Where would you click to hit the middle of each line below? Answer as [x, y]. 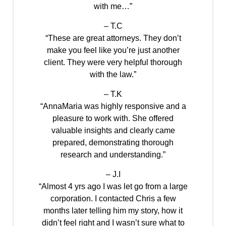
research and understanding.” [113, 155]
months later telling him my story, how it [113, 211]
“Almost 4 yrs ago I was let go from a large [113, 187]
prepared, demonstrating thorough [113, 143]
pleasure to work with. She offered [113, 119]
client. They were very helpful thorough [113, 63]
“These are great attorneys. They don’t [113, 38]
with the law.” [113, 75]
